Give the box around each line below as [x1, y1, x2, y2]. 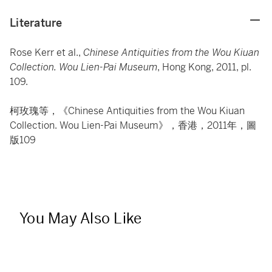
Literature [10, 16, 63, 30]
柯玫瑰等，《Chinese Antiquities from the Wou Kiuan [10, 104, 245, 117]
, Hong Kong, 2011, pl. [157, 61, 251, 73]
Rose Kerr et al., [10, 46, 83, 59]
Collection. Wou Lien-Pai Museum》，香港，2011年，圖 [10, 119, 256, 132]
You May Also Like [19, 209, 142, 228]
